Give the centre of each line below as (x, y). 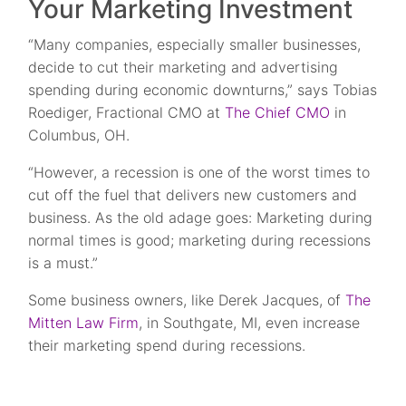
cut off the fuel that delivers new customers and (193, 195)
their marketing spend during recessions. (167, 345)
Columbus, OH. (79, 135)
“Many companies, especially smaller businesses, (195, 44)
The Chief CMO (278, 112)
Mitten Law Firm (84, 323)
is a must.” (63, 263)
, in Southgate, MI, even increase (250, 323)
